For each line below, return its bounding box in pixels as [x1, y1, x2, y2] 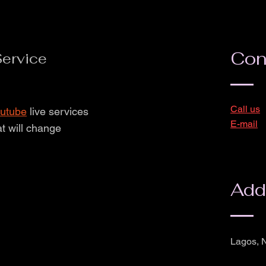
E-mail [230, 118, 258, 129]
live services [27, 105, 88, 118]
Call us [230, 103, 260, 115]
